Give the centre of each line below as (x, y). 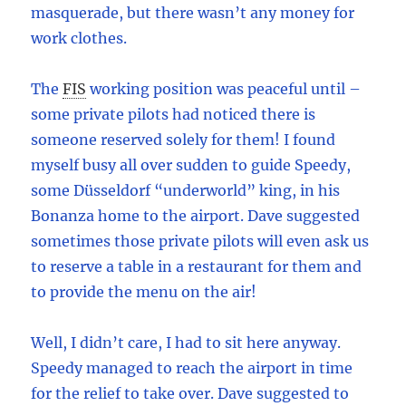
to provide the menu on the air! (144, 292)
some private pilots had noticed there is (174, 115)
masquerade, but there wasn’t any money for (193, 13)
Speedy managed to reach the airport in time (192, 368)
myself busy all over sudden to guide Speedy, (191, 165)
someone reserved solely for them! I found (184, 140)
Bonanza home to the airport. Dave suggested (196, 216)
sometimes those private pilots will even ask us (200, 242)
